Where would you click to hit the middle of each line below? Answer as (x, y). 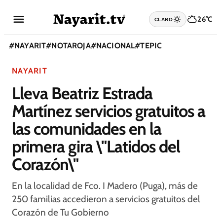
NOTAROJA (71, 45)
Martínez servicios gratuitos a (109, 111)
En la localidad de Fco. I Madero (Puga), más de (105, 186)
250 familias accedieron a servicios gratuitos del (106, 199)
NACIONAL (115, 45)
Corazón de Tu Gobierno (60, 212)
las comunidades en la (87, 129)
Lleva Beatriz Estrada (82, 93)
